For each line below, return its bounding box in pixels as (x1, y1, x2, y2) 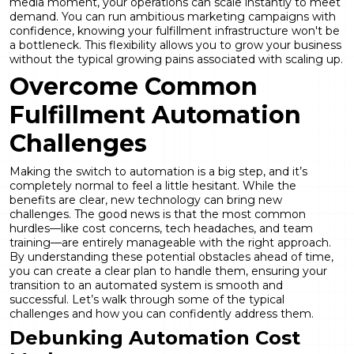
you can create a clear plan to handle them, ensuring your (9, 263, 327, 278)
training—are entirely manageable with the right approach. (9, 235, 331, 250)
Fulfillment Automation (9, 100, 301, 130)
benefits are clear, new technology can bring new (9, 192, 282, 207)
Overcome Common (9, 71, 258, 101)
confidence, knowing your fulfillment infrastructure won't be (9, 23, 340, 38)
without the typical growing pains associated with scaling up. (9, 51, 343, 66)
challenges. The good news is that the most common (9, 206, 306, 221)
